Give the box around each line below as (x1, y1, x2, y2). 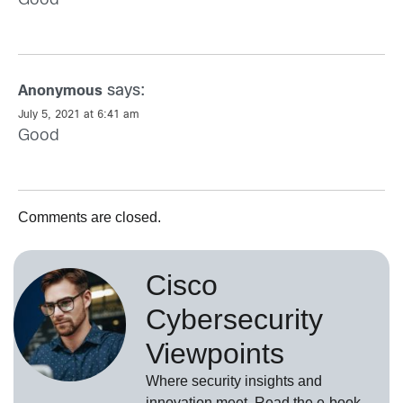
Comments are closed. (18, 210, 161, 226)
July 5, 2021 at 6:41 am (18, 110, 139, 121)
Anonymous (18, 85, 103, 99)
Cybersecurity (146, 303, 323, 336)
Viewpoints (146, 337, 284, 371)
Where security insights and (146, 373, 322, 390)
